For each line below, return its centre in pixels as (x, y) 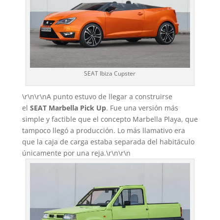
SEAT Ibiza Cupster (110, 73)
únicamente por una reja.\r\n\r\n (76, 153)
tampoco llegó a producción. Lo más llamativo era (103, 130)
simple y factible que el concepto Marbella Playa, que (110, 119)
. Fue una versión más (142, 108)
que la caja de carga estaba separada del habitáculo (108, 141)
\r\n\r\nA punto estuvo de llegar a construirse (97, 96)
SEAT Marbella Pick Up (68, 108)
